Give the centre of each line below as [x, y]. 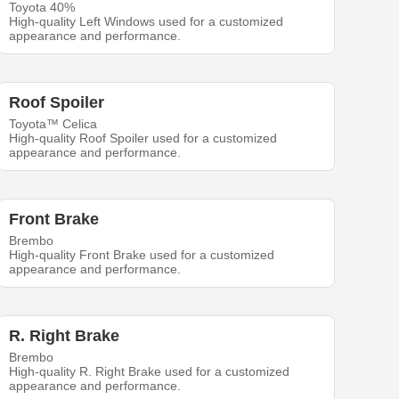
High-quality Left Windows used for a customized [147, 21]
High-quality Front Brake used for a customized [142, 254]
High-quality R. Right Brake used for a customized [150, 371]
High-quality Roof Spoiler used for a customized [143, 138]
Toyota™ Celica [53, 123]
